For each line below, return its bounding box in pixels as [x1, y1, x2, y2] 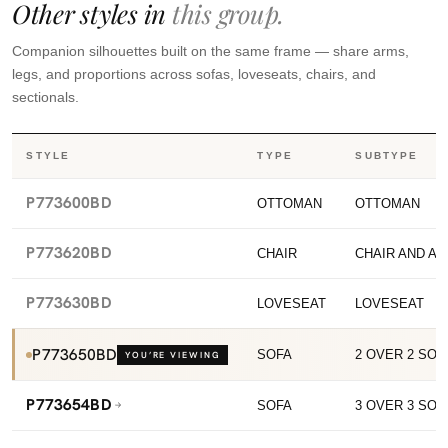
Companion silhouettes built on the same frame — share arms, [12, 43, 409, 60]
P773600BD [26, 192, 112, 214]
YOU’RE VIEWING [124, 349, 220, 362]
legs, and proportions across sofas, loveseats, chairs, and [12, 66, 376, 83]
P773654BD [26, 394, 112, 416]
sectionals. [12, 89, 79, 106]
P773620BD [26, 242, 112, 264]
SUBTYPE [355, 150, 419, 162]
